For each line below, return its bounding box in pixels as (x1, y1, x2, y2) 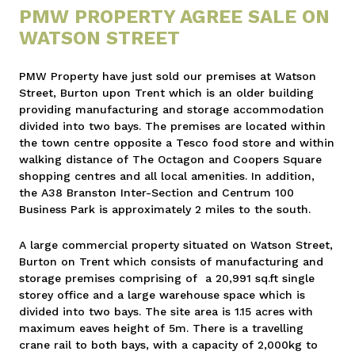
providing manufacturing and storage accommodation (19, 102, 324, 116)
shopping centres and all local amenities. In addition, (19, 169, 315, 182)
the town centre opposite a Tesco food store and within (19, 136, 334, 149)
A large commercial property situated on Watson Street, (19, 238, 333, 251)
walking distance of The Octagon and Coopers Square (19, 152, 322, 166)
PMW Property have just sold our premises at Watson (19, 69, 316, 82)
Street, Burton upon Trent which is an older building (19, 86, 314, 99)
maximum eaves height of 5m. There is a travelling (19, 321, 303, 334)
